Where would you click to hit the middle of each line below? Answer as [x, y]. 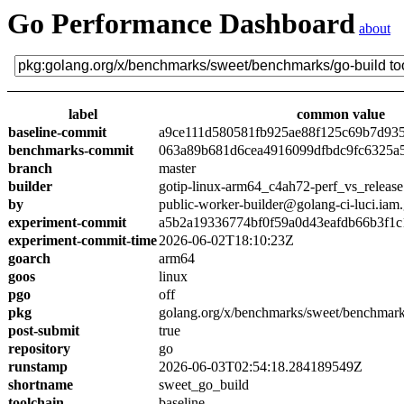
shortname [41, 385]
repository [39, 349]
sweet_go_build [204, 385]
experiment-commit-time [83, 240]
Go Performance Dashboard [181, 23]
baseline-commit [57, 132]
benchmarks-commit [71, 150]
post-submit [44, 331]
